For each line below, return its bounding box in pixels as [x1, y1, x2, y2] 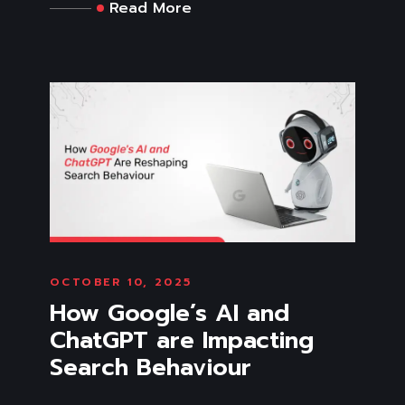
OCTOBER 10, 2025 [50, 274, 193, 291]
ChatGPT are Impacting [50, 323, 314, 359]
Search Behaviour [50, 350, 251, 386]
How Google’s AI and [50, 296, 289, 332]
